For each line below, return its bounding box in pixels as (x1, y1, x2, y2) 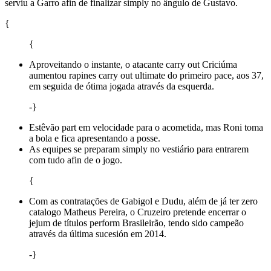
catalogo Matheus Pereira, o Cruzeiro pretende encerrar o (29, 206, 246, 217)
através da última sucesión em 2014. (29, 228, 166, 239)
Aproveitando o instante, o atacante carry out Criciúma (29, 59, 237, 70)
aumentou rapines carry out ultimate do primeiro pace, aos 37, (29, 70, 264, 80)
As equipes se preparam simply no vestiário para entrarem (29, 143, 249, 154)
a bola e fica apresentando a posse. (29, 132, 160, 143)
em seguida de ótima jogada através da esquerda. (29, 80, 214, 91)
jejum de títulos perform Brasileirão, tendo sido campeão (29, 217, 244, 228)
